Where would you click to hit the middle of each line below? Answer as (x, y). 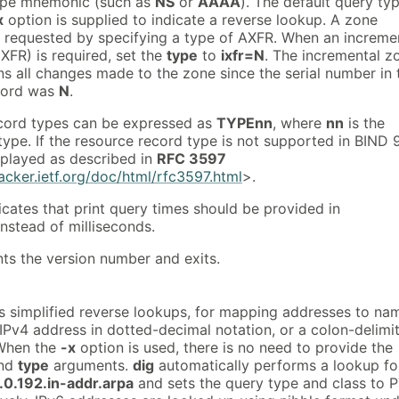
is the (364, 122)
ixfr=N (243, 55)
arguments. (91, 365)
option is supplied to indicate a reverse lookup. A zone (191, 19)
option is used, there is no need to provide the (234, 347)
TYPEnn (244, 122)
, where (299, 122)
